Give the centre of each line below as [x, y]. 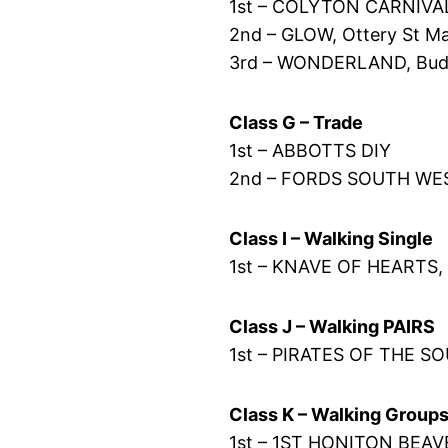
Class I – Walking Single [331, 238]
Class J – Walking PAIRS [332, 326]
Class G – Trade [296, 122]
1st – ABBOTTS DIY [310, 150]
